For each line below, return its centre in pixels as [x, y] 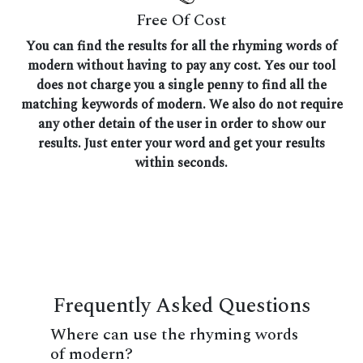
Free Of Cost [181, 20]
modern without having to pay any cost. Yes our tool [181, 65]
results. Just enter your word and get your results [181, 143]
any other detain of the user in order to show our [181, 124]
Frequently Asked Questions [181, 305]
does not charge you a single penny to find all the [181, 85]
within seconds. [181, 162]
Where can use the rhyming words [174, 334]
